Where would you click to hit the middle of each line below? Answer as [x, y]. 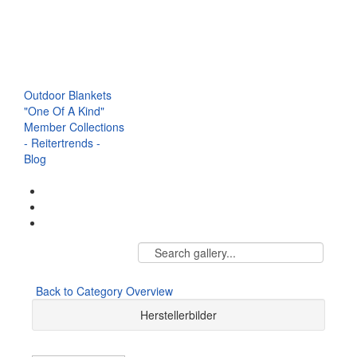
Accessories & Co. [70, 79]
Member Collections [74, 127]
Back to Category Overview [104, 290]
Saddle [41, 47]
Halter [39, 31]
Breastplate [53, 63]
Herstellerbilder [178, 314]
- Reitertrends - [62, 143]
